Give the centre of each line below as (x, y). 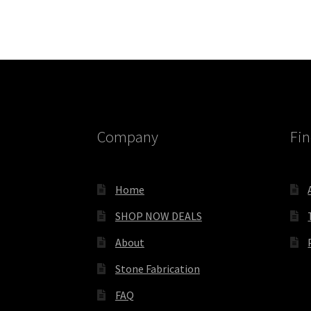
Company (128, 137)
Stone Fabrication (157, 268)
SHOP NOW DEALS (158, 216)
